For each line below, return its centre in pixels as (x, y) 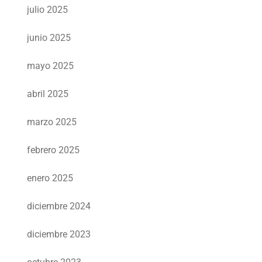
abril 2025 (48, 94)
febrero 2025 (53, 150)
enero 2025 (50, 178)
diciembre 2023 (59, 235)
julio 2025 (47, 10)
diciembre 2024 (59, 206)
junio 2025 (49, 38)
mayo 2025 (50, 66)
